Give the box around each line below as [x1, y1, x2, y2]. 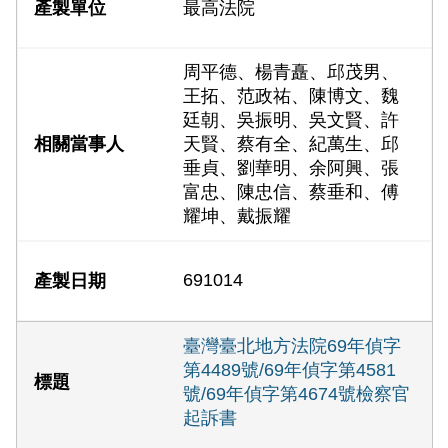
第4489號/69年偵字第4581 [183, 360, 397, 381]
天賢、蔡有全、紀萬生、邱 [183, 134, 400, 155]
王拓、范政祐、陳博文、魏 [183, 86, 400, 107]
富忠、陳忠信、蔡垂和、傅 [183, 182, 400, 203]
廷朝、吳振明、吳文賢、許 [183, 110, 400, 131]
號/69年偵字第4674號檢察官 [183, 384, 411, 405]
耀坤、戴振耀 [183, 206, 292, 227]
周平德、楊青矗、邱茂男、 [183, 62, 400, 83]
